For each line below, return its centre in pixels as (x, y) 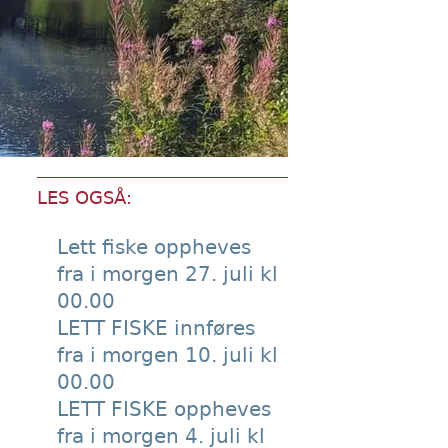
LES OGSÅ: (84, 197)
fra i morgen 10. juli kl (167, 355)
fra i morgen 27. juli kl (167, 274)
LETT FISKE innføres (156, 328)
